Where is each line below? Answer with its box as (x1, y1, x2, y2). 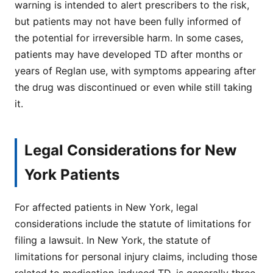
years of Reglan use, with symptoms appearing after (15, 64, 256, 77)
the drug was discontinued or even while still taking (15, 80, 252, 93)
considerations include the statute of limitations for (15, 217, 251, 230)
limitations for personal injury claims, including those (15, 250, 257, 263)
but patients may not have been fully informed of (15, 15, 241, 27)
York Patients (24, 165, 119, 183)
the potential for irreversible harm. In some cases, (15, 31, 243, 44)
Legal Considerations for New (24, 141, 236, 159)
